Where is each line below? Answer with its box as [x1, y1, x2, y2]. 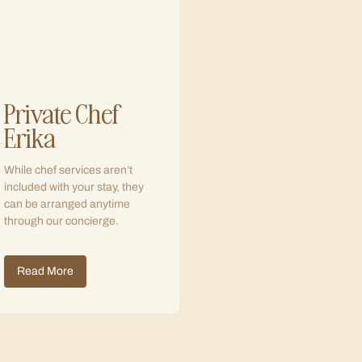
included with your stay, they [4, 181, 144, 193]
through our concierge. [4, 215, 119, 227]
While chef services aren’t [4, 164, 133, 176]
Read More [17, 265, 74, 277]
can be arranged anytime [4, 198, 130, 210]
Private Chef [4, 95, 120, 130]
